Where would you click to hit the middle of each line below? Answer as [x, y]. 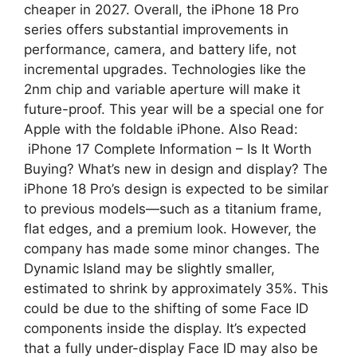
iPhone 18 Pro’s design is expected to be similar [176, 188]
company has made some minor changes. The [172, 248]
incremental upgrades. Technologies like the [165, 69]
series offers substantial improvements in [156, 29]
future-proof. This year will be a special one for [174, 109]
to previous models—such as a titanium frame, [173, 208]
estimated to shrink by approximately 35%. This [176, 288]
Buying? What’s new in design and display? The [176, 169]
